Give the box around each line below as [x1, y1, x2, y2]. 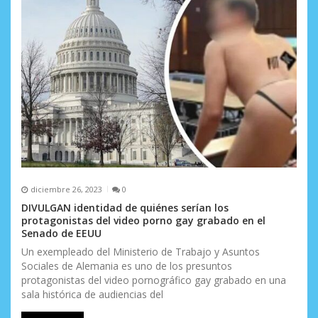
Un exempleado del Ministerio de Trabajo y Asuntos [21, 245, 260, 259]
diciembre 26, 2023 [30, 183, 102, 194]
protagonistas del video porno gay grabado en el [21, 214, 265, 228]
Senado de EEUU [21, 226, 102, 241]
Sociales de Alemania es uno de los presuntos [21, 259, 232, 273]
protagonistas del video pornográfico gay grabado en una [21, 273, 286, 287]
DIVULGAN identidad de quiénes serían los [21, 201, 229, 215]
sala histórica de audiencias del [21, 287, 163, 302]
